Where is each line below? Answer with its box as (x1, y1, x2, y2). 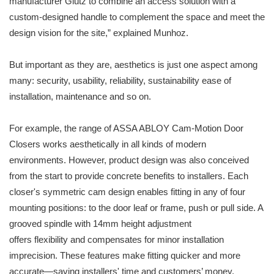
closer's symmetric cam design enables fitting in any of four (9, 187, 245, 198)
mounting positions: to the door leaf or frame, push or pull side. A (9, 202, 264, 213)
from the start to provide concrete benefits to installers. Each (9, 171, 248, 182)
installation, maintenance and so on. (9, 91, 151, 102)
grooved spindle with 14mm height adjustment (9, 218, 191, 229)
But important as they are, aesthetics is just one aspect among (9, 59, 257, 70)
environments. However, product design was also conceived (9, 155, 249, 166)
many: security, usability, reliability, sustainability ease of (9, 75, 231, 86)
